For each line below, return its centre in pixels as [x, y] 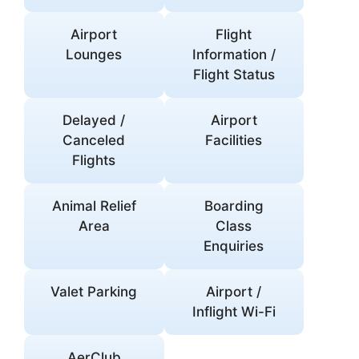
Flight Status [234, 75]
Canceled [94, 141]
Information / [234, 55]
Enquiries [234, 246]
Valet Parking [94, 292]
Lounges [94, 55]
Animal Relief [94, 206]
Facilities [234, 141]
